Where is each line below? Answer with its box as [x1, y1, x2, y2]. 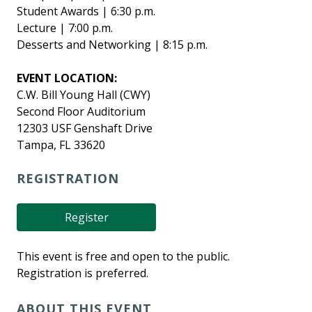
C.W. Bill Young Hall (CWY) [17, 87, 150, 102]
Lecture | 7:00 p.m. [17, 20, 113, 36]
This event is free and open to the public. [17, 249, 230, 264]
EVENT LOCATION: [17, 70, 117, 86]
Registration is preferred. [17, 265, 148, 281]
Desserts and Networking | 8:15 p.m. [17, 37, 208, 52]
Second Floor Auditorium [17, 104, 146, 119]
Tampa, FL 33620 [17, 137, 105, 153]
